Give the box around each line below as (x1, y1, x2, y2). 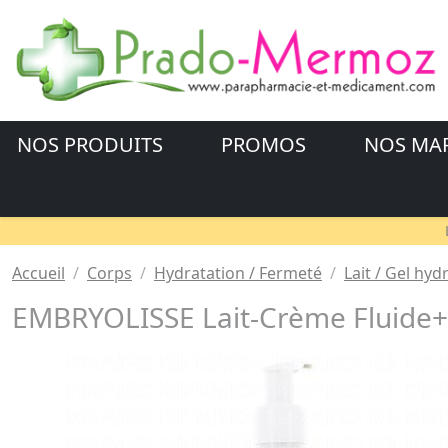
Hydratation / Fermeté (154, 262, 322, 285)
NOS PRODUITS (17, 131, 168, 159)
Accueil (12, 262, 65, 285)
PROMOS (220, 131, 311, 159)
